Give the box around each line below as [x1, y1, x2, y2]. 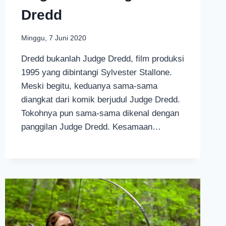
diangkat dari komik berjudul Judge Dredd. [21, 94, 180, 104]
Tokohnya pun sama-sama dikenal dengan [21, 108, 179, 118]
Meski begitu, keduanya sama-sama [21, 81, 157, 91]
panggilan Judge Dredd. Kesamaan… [21, 122, 161, 132]
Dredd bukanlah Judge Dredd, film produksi [21, 53, 184, 64]
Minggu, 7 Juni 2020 [21, 34, 86, 42]
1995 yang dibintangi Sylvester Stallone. [21, 67, 172, 77]
